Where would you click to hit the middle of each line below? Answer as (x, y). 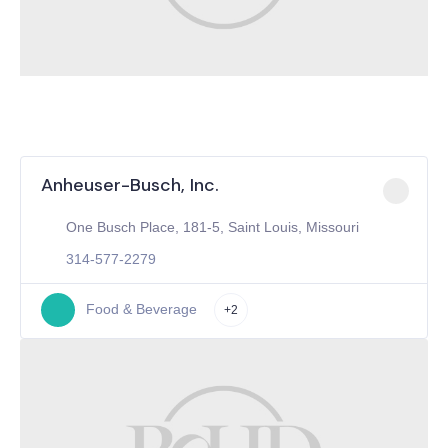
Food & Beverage (141, 309)
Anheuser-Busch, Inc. (130, 185)
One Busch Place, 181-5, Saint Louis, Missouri (212, 227)
